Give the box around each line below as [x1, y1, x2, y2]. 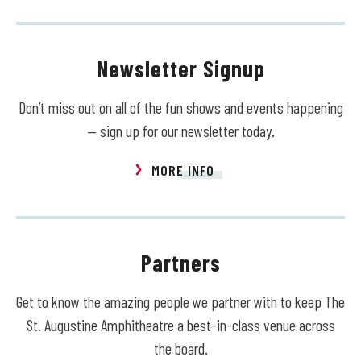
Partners [140, 249, 221, 277]
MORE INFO [151, 161, 214, 180]
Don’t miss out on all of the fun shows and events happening [18, 98, 343, 118]
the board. [153, 338, 208, 359]
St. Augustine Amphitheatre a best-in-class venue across [26, 315, 335, 335]
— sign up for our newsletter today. [86, 121, 275, 141]
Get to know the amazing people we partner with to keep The [16, 292, 345, 312]
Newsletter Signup [96, 55, 265, 83]
